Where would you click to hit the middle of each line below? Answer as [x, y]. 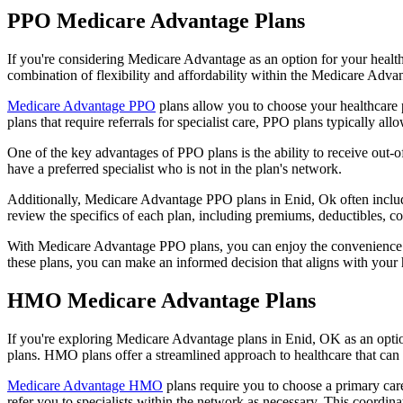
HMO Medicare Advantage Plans [164, 300]
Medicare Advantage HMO [85, 385]
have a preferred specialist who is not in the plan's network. [175, 168]
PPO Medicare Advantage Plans [159, 20]
